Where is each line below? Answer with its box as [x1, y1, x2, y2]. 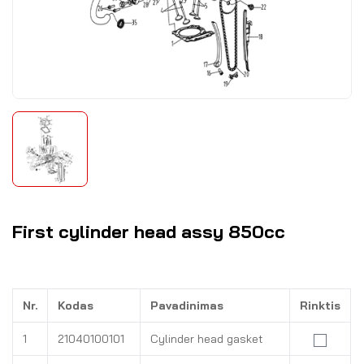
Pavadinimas [150, 298, 223, 313]
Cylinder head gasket [150, 331, 263, 346]
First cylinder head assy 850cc [12, 220, 285, 243]
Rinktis [300, 298, 340, 313]
